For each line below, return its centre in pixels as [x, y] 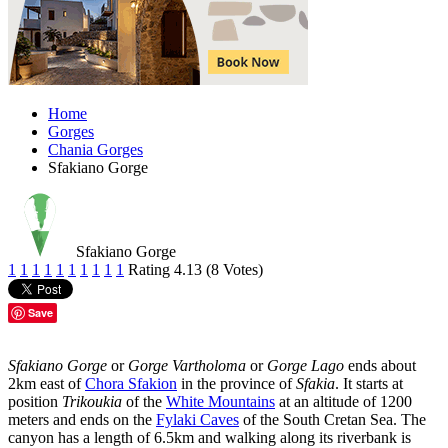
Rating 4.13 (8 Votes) [195, 269]
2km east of [46, 383]
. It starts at [369, 383]
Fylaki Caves [197, 419]
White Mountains [220, 401]
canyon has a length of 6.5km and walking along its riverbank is [209, 437]
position [35, 401]
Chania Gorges [95, 149]
